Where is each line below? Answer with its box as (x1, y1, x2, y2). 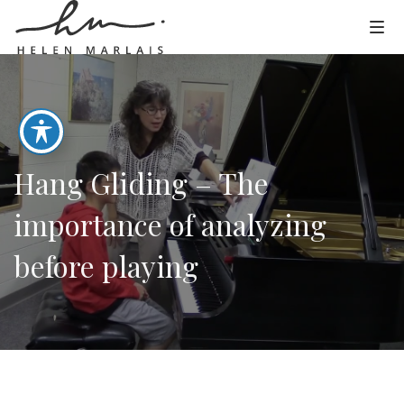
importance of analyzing (14, 205, 326, 243)
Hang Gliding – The (14, 163, 269, 202)
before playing (14, 246, 198, 285)
